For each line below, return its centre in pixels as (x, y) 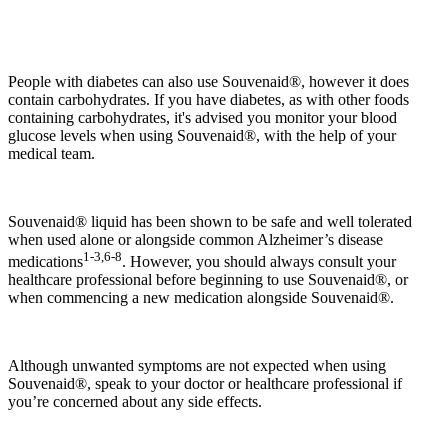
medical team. (51, 153)
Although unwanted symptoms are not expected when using (197, 366)
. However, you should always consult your (259, 262)
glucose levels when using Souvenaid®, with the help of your (202, 135)
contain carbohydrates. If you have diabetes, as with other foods (208, 99)
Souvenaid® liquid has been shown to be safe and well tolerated (210, 221)
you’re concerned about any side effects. (135, 402)
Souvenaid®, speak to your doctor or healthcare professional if (205, 384)
